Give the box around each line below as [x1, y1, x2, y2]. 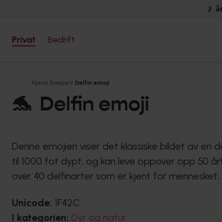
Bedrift [48, 34, 75, 45]
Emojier [50, 79, 71, 87]
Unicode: [12, 197, 55, 209]
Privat [12, 34, 36, 45]
